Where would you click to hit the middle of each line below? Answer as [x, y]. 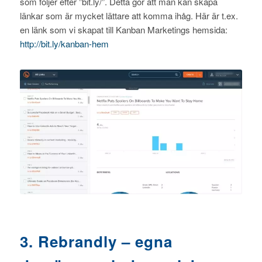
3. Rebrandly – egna [96, 241]
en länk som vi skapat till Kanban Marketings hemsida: [123, 29]
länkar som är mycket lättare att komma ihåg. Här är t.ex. [129, 15]
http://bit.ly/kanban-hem [64, 43]
